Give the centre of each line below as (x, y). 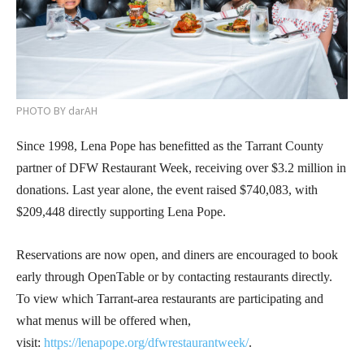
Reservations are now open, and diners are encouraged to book (177, 254)
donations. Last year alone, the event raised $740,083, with (167, 189)
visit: (30, 342)
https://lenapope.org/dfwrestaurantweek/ (146, 342)
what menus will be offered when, (104, 320)
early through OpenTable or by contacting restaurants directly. (174, 276)
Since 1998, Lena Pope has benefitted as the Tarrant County (170, 145)
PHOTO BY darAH (57, 110)
